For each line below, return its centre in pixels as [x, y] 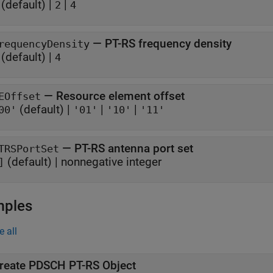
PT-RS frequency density [168, 44]
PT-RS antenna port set [134, 148]
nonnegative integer [111, 162]
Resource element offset [120, 96]
